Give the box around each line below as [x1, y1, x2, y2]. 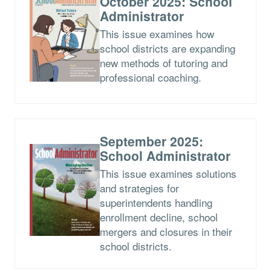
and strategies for [99, 180, 179, 195]
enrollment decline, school [99, 209, 218, 224]
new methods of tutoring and [99, 54, 227, 70]
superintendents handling [99, 194, 212, 210]
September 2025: [99, 131, 203, 150]
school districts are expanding [99, 40, 235, 56]
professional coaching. [99, 69, 201, 85]
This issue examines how [99, 25, 214, 41]
